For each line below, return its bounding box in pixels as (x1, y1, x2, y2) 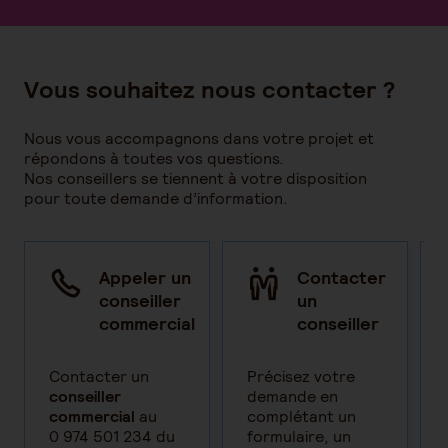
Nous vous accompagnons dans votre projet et (24, 128, 374, 150)
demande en (247, 386, 338, 408)
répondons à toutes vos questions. (24, 148, 284, 170)
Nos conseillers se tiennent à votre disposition (24, 168, 367, 190)
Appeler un (99, 266, 191, 290)
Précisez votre (247, 366, 355, 388)
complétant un (247, 406, 356, 428)
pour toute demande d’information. (24, 188, 288, 210)
